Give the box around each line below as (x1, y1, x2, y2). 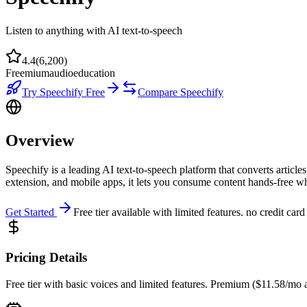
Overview (5, 131, 74, 149)
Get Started (5, 206, 57, 218)
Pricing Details (5, 250, 87, 265)
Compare (138, 86, 180, 98)
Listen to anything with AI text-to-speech (5, 24, 182, 36)
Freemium (5, 66, 49, 79)
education (73, 66, 115, 79)
